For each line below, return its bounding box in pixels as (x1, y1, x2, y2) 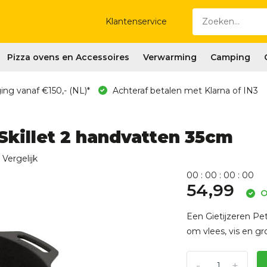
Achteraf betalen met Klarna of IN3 (110, 85, 258, 96)
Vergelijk (2, 153, 38, 164)
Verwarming (142, 52, 197, 63)
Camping (210, 52, 250, 63)
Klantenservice (105, 16, 167, 27)
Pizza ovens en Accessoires (7, 52, 129, 63)
